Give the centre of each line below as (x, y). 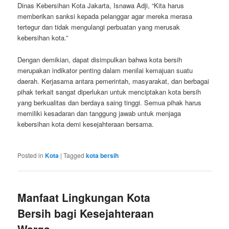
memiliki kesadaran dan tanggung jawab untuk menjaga (99, 113)
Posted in (31, 155)
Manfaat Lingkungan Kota (84, 197)
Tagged (74, 155)
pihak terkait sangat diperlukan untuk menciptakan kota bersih (109, 91)
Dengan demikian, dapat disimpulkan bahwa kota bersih (100, 59)
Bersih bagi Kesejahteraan (86, 213)
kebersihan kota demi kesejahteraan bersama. (86, 124)
